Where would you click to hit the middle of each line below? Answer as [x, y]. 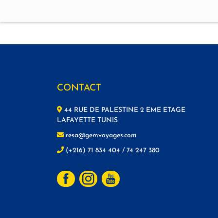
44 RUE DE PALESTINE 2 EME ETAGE [125, 110]
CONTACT [79, 89]
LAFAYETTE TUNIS [87, 121]
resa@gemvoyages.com [100, 136]
